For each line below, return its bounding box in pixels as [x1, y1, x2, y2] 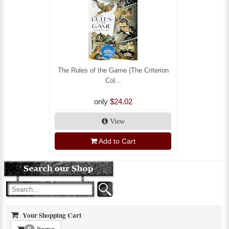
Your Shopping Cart [21, 210, 81, 220]
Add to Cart [99, 136, 135, 145]
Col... [105, 76, 121, 84]
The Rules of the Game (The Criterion [57, 66, 169, 74]
